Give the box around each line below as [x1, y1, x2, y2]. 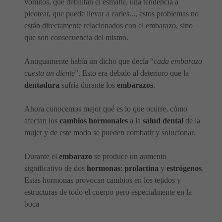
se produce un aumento [92, 152, 166, 161]
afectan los [24, 116, 59, 125]
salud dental [143, 116, 183, 125]
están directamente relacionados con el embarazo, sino [24, 21, 193, 30]
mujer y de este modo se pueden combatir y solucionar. [24, 128, 195, 137]
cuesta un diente [24, 69, 75, 78]
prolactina [124, 164, 159, 173]
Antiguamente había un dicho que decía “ [24, 57, 154, 66]
